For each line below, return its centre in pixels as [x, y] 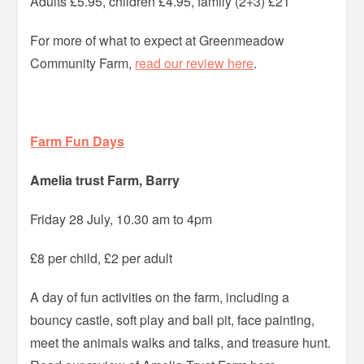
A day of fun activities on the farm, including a [160, 297]
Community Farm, [83, 63]
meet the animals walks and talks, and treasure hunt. [181, 342]
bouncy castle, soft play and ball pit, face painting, [173, 319]
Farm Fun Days [78, 141]
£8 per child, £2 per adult [102, 258]
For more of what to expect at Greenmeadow [158, 40]
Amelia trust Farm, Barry [105, 180]
